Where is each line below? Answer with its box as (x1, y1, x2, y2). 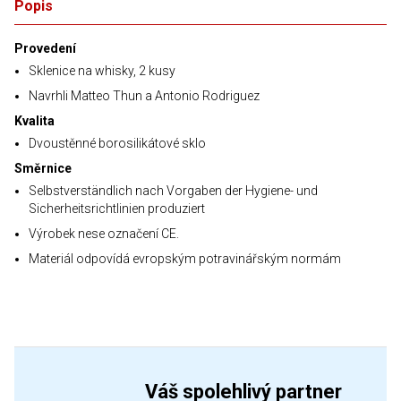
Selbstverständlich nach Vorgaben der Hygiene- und (29, 183, 318, 198)
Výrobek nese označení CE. (29, 226, 179, 241)
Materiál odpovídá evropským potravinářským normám (29, 252, 341, 266)
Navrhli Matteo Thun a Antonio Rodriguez (29, 89, 260, 103)
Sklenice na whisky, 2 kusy (29, 64, 175, 78)
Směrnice (14, 161, 72, 175)
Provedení (14, 41, 76, 55)
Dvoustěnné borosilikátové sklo (29, 136, 206, 150)
